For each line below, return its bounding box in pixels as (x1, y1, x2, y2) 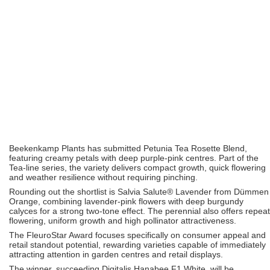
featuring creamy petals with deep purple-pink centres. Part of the (9, 152, 259, 163)
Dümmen (234, 186, 269, 196)
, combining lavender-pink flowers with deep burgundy (38, 196, 243, 206)
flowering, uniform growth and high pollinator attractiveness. (9, 215, 236, 225)
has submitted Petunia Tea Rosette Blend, (85, 143, 247, 153)
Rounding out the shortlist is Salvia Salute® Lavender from (9, 186, 234, 196)
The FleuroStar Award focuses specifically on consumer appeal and (9, 230, 266, 240)
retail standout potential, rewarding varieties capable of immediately (9, 239, 266, 250)
